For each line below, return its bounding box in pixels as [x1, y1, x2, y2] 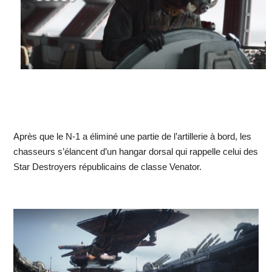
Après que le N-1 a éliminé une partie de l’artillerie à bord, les [13, 131, 251, 142]
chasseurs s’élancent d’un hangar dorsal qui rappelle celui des [13, 146, 258, 157]
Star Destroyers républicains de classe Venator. [13, 161, 202, 172]
